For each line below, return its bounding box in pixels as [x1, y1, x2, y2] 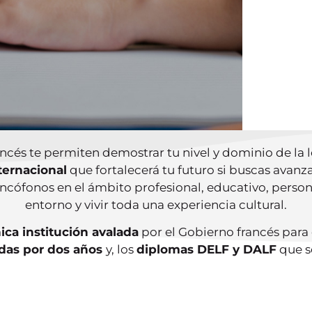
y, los [106, 242, 136, 257]
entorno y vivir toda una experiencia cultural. [25, 198, 287, 212]
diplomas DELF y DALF [136, 242, 276, 257]
